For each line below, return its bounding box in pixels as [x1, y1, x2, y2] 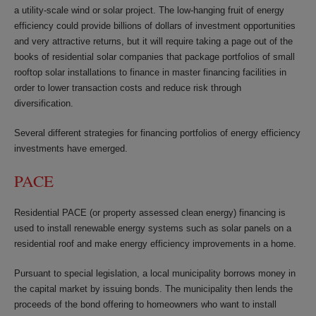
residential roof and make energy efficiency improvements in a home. [14, 238, 296, 249]
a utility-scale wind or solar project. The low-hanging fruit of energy [14, 4, 284, 16]
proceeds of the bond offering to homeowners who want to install [14, 298, 276, 310]
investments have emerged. [14, 142, 128, 154]
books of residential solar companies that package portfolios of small [14, 51, 295, 62]
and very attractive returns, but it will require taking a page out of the [14, 35, 293, 47]
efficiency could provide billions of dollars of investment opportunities [14, 20, 296, 31]
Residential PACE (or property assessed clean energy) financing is [14, 207, 286, 218]
